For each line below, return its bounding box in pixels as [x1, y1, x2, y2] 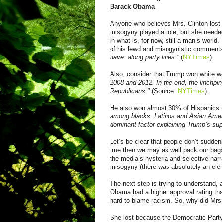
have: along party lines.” [110, 53, 181, 61]
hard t [110, 196, 126, 204]
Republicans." [110, 87, 152, 95]
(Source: [152, 87, 178, 95]
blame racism [130, 196, 170, 204]
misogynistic [155, 45, 191, 53]
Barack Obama [110, 2, 155, 10]
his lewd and [117, 45, 155, 53]
